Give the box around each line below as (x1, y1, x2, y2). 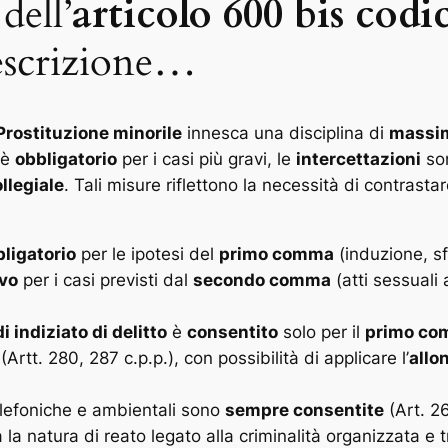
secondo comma (193, 269, 331, 290)
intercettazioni (296, 148, 421, 169)
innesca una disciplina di (182, 122, 389, 143)
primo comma (219, 243, 334, 264)
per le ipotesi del (76, 243, 219, 264)
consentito (187, 321, 278, 342)
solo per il (278, 321, 365, 342)
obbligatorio (15, 148, 117, 169)
